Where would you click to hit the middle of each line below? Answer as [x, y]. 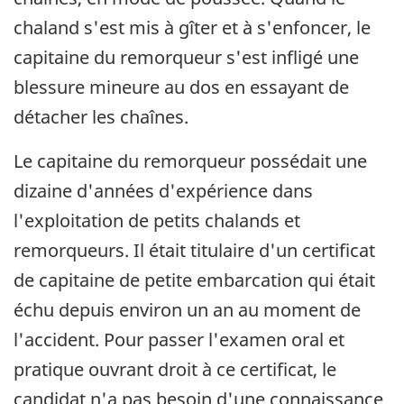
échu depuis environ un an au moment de [187, 309]
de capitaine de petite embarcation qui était [194, 280]
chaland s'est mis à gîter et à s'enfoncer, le [192, 27]
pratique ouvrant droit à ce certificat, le [175, 369]
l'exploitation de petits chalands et [157, 220]
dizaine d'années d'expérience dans [163, 190]
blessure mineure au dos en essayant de [181, 87]
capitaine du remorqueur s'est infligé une [186, 57]
